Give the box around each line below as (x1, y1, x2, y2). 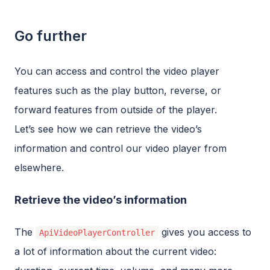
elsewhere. (14, 161, 64, 174)
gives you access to (159, 225, 251, 238)
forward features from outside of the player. (14, 103, 217, 116)
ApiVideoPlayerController (39, 227, 155, 237)
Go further (14, 27, 87, 45)
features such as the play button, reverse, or (14, 84, 221, 96)
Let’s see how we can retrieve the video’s (14, 122, 202, 135)
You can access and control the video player (14, 64, 219, 77)
